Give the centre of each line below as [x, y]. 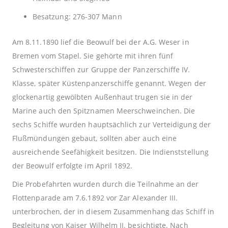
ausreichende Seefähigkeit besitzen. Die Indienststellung [110, 152]
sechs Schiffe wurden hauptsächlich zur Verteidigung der [111, 124]
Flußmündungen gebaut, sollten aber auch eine [95, 138]
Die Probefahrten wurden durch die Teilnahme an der [106, 184]
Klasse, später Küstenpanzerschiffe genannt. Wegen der [109, 83]
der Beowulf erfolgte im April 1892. [73, 165]
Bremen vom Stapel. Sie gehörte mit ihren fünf [93, 55]
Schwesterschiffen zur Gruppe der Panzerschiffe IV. [101, 69]
